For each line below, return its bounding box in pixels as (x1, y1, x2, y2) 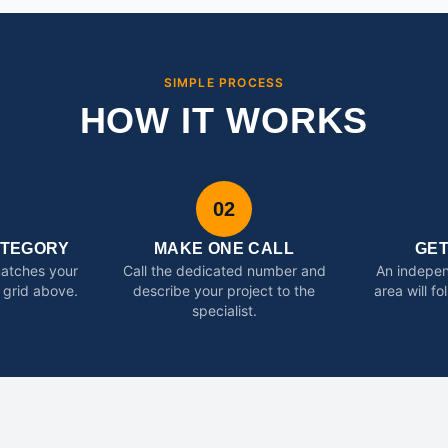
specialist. (191, 302, 257, 319)
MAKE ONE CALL (153, 240, 295, 257)
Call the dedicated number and (122, 262, 326, 279)
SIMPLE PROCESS (163, 75, 285, 90)
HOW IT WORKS (79, 100, 369, 141)
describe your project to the (133, 282, 315, 299)
